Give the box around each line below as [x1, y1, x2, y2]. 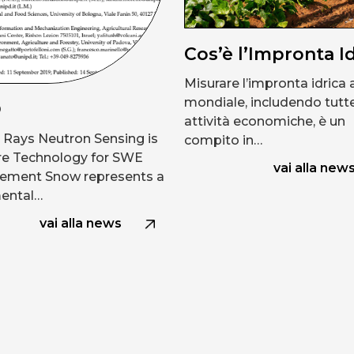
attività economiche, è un [184, 114, 346, 130]
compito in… [184, 133, 263, 149]
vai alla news [40, 216, 122, 232]
